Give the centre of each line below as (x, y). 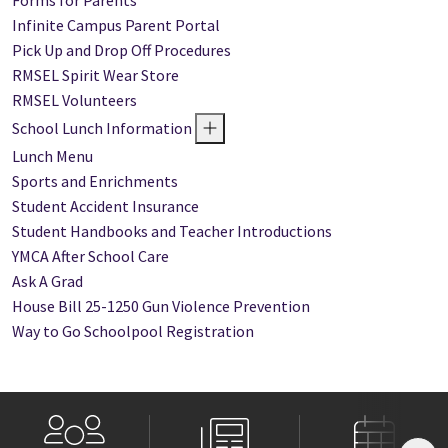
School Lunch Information (103, 128)
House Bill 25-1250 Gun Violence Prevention (161, 306)
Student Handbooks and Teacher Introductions (172, 231)
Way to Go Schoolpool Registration (133, 331)
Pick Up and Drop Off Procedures (121, 50)
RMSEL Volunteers (74, 100)
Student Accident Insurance (105, 206)
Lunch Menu (52, 156)
